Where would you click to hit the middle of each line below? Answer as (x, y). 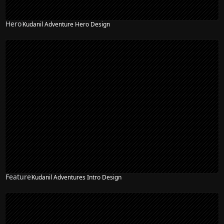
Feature (18, 177)
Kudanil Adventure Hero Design (66, 24)
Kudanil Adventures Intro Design (77, 177)
